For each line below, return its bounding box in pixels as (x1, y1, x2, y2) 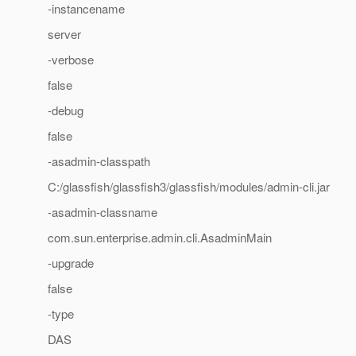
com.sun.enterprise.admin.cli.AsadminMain (48, 229, 272, 246)
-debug (48, 102, 83, 119)
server (48, 25, 81, 43)
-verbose (48, 51, 94, 68)
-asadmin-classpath (48, 153, 150, 170)
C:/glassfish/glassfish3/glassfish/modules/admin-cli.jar (48, 178, 330, 195)
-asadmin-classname (48, 203, 157, 221)
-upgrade (48, 254, 94, 272)
